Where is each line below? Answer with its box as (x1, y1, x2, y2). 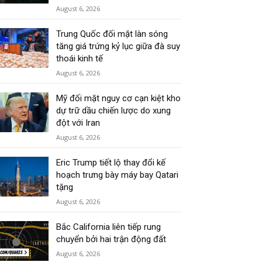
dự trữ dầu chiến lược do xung (56, 105, 171, 116)
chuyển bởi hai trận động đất (56, 234, 167, 245)
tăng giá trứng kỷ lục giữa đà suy (56, 41, 181, 52)
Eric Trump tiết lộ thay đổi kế (56, 157, 166, 168)
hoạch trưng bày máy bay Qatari (56, 170, 179, 181)
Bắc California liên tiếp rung (56, 222, 161, 233)
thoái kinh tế (56, 53, 104, 64)
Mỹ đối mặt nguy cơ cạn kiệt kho (56, 93, 181, 104)
